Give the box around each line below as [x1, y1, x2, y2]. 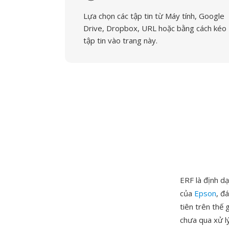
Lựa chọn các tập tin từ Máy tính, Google [83, 11, 224, 21]
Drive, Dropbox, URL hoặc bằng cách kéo [83, 23, 226, 33]
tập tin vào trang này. [83, 35, 157, 45]
